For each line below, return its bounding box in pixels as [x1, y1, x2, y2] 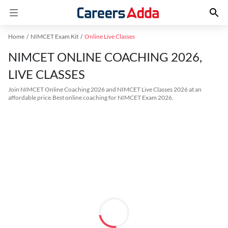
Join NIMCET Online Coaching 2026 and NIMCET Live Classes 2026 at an [8, 85, 202, 93]
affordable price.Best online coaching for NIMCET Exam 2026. [8, 94, 174, 101]
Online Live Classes [84, 33, 135, 40]
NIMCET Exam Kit [31, 33, 78, 40]
